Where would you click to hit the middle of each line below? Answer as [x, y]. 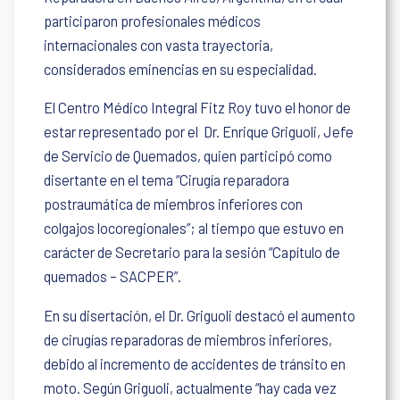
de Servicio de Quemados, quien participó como [188, 156]
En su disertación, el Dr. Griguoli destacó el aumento [200, 315]
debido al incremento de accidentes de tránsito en [195, 363]
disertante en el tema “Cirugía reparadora [167, 180]
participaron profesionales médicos [153, 21]
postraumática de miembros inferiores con [174, 204]
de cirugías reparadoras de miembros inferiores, [188, 339]
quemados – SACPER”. [113, 277]
